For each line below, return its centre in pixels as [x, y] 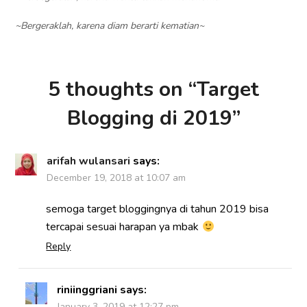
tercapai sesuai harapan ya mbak [124, 227]
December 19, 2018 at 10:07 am [116, 178]
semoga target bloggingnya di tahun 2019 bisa [158, 209]
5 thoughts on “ [122, 90]
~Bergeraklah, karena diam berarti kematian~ [110, 26]
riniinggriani [87, 290]
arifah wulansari [89, 161]
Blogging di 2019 [149, 119]
